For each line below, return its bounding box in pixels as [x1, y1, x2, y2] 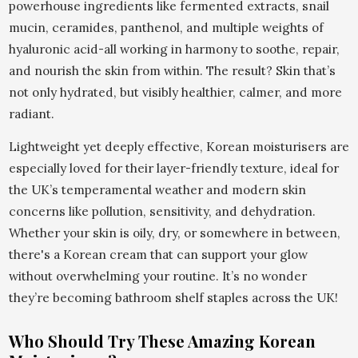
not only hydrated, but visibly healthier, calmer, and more [8, 84, 342, 100]
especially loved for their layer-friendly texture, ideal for [8, 160, 339, 176]
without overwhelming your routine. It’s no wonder [8, 268, 307, 284]
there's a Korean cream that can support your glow [8, 246, 308, 262]
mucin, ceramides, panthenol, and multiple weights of [8, 19, 324, 35]
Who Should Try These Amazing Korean [8, 329, 316, 352]
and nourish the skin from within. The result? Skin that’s [8, 62, 336, 78]
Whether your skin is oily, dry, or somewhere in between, [8, 225, 340, 241]
